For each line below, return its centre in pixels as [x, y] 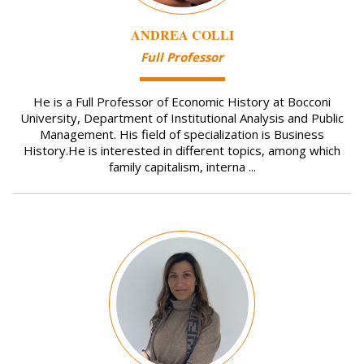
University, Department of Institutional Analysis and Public [182, 118]
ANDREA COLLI [182, 34]
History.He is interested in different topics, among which [182, 151]
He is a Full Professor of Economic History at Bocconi [182, 102]
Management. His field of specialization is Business [182, 134]
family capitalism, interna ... [182, 167]
